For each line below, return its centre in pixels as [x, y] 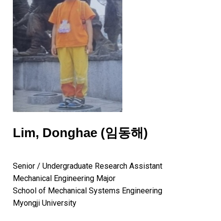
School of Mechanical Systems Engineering [88, 191]
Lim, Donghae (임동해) [80, 133]
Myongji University [45, 203]
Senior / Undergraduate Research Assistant [88, 166]
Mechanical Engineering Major [64, 179]
